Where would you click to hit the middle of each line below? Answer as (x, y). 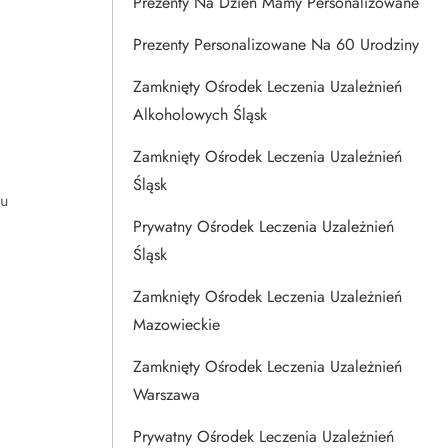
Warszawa (166, 394)
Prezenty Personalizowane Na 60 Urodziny (276, 44)
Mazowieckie (176, 324)
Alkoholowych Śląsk (200, 114)
